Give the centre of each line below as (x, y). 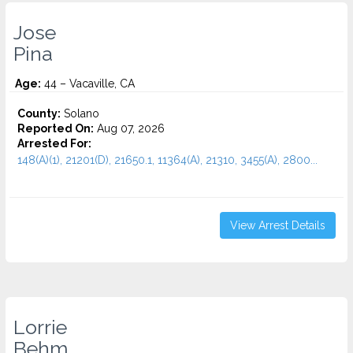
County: (39, 113)
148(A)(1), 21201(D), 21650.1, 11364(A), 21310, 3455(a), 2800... (167, 160)
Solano (80, 113)
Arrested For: (54, 143)
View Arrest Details (278, 225)
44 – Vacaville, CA (88, 84)
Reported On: (56, 128)
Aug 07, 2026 (129, 128)
